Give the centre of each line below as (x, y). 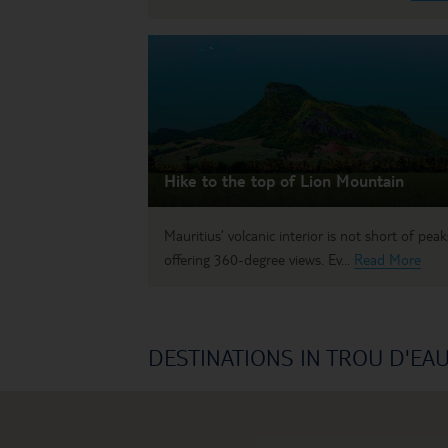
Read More (387, 259)
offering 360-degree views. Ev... (259, 259)
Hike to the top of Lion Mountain (284, 181)
